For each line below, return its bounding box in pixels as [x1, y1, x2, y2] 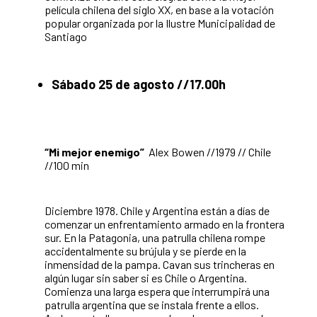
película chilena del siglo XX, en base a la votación [45, 2, 274, 16]
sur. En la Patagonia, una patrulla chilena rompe [45, 230, 265, 244]
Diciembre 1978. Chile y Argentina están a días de [45, 203, 270, 217]
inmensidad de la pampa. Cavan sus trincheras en [45, 257, 275, 271]
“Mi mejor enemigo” [45, 144, 149, 158]
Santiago [45, 29, 87, 43]
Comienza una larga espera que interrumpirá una [45, 284, 270, 298]
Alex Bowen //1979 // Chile [149, 144, 271, 158]
